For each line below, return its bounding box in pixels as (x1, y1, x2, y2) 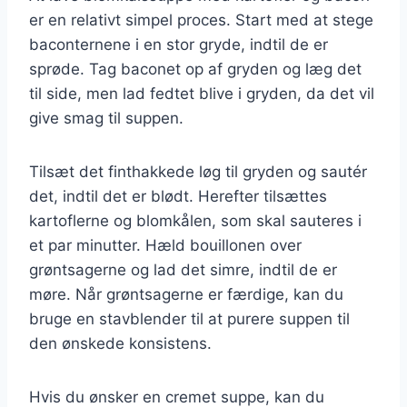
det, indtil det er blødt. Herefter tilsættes (29, 186, 327, 205)
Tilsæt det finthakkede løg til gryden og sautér (29, 162, 367, 181)
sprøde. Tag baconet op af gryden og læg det (29, 59, 362, 78)
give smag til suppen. (29, 108, 184, 127)
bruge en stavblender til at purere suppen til (29, 309, 350, 328)
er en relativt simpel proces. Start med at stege (29, 10, 373, 29)
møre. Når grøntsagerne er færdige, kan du (29, 284, 343, 303)
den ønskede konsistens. (29, 333, 212, 352)
